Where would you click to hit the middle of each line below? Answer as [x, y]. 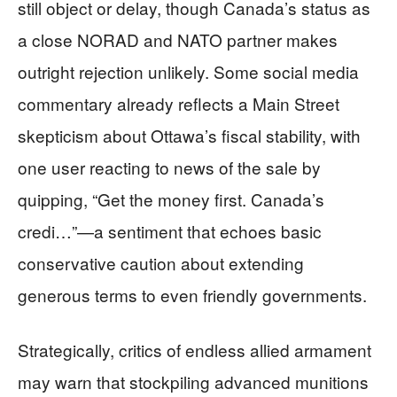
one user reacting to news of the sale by [169, 167]
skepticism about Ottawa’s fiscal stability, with [189, 136]
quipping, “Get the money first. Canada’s [171, 199]
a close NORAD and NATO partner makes [178, 40]
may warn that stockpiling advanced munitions [193, 382]
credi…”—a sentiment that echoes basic [170, 231]
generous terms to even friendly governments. [192, 295]
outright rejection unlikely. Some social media [188, 72]
